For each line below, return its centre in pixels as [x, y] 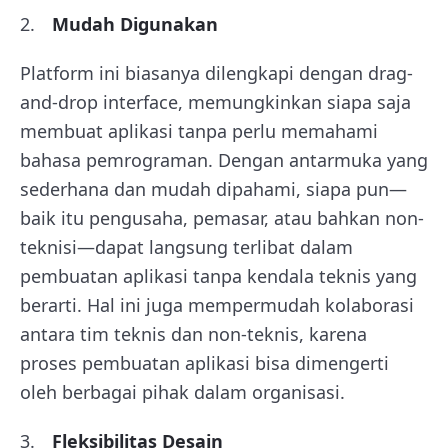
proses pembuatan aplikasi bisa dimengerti [204, 363]
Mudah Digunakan [135, 24]
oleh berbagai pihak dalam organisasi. [182, 392]
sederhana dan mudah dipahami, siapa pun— [213, 189]
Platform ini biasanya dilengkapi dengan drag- [216, 73]
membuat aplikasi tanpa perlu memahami [199, 131]
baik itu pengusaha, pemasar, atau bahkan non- [222, 218]
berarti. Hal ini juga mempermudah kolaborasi [217, 305]
